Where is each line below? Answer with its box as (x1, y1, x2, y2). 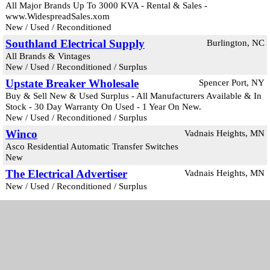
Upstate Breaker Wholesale (5, 77, 139, 90)
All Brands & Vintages (5, 51, 90, 61)
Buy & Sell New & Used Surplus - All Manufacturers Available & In (5, 90, 262, 101)
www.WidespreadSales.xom (5, 11, 110, 21)
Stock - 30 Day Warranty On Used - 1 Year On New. (5, 101, 201, 111)
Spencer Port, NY (199, 77, 265, 87)
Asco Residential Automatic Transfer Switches (5, 141, 178, 151)
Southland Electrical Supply (5, 37, 145, 50)
